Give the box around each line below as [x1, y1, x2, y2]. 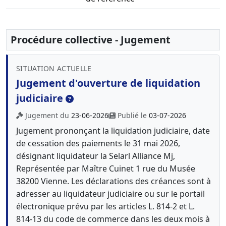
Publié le [118, 110, 149, 120]
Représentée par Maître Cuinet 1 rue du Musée [16, 163, 195, 174]
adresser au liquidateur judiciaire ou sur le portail [16, 188, 205, 199]
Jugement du [25, 110, 71, 120]
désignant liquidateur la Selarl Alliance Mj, [16, 150, 175, 161]
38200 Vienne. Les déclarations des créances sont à [16, 176, 211, 187]
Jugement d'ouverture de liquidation [16, 76, 200, 90]
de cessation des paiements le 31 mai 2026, [16, 138, 180, 149]
